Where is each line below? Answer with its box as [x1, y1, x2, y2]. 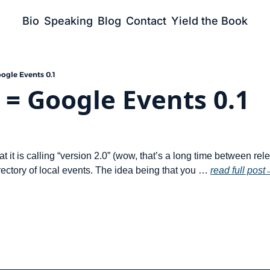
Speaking [44, 14, 93, 27]
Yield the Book [171, 14, 248, 27]
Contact [126, 14, 166, 27]
